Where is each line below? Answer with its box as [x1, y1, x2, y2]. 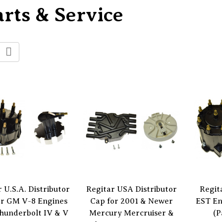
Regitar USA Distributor [86, 185, 177, 194]
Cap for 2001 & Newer [90, 197, 173, 206]
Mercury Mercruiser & [89, 209, 174, 218]
